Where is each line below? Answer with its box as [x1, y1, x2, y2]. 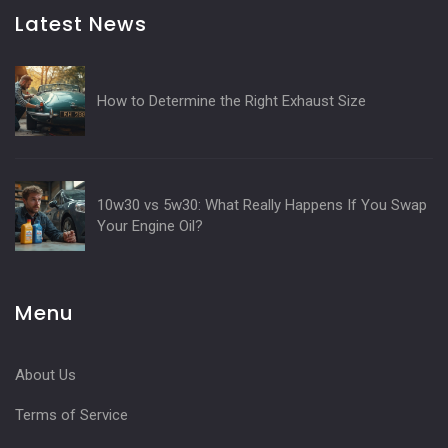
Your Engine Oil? [97, 217, 203, 236]
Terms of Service [15, 406, 128, 425]
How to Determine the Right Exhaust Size [97, 91, 366, 110]
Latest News [15, 10, 147, 39]
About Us [15, 366, 76, 385]
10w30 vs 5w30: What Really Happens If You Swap [97, 196, 427, 215]
